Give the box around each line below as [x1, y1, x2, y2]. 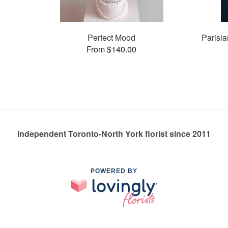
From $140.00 [87, 43, 137, 55]
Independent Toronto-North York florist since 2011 [17, 128, 211, 140]
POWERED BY [91, 167, 137, 175]
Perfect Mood [88, 31, 136, 43]
